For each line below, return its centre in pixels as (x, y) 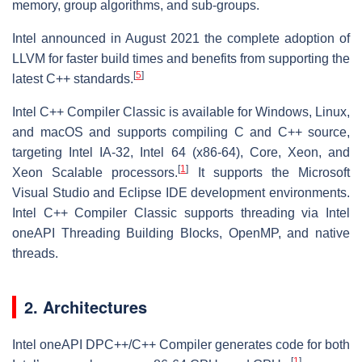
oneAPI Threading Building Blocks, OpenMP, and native (181, 233)
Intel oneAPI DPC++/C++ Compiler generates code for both (181, 344)
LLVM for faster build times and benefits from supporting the (181, 58)
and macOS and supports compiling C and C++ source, (181, 132)
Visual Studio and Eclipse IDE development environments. (181, 192)
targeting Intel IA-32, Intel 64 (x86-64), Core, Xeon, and (181, 152)
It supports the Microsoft (269, 172)
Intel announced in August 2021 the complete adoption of (181, 38)
